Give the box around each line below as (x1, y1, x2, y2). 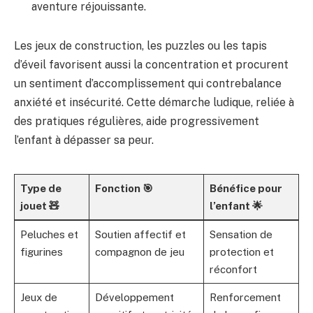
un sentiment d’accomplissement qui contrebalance (14, 76, 282, 90)
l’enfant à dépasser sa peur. (14, 133, 154, 147)
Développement (94, 291, 174, 303)
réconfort (209, 263, 257, 275)
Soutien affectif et (94, 228, 186, 240)
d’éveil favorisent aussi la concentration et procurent (14, 57, 289, 71)
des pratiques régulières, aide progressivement (14, 114, 259, 128)
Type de (20, 182, 61, 194)
